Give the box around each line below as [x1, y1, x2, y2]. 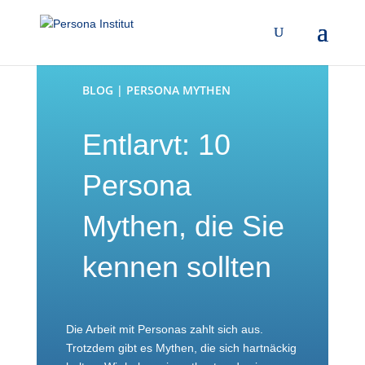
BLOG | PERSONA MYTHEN [81, 82, 231, 98]
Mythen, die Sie [81, 209, 284, 243]
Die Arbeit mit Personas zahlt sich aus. [65, 323, 263, 336]
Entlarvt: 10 [81, 128, 231, 161]
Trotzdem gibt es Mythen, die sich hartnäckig [65, 341, 297, 354]
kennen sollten [81, 250, 271, 284]
